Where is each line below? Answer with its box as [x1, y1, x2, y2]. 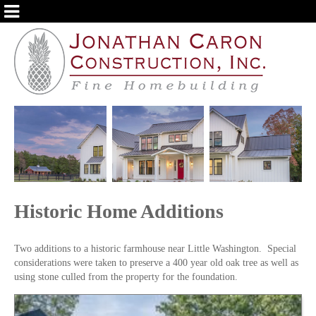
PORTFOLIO [7, 73, 105, 95]
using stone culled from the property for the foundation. [14, 271, 238, 282]
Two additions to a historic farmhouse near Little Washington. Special [14, 243, 296, 254]
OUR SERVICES [7, 49, 128, 71]
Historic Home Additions [14, 200, 224, 223]
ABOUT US [7, 24, 92, 46]
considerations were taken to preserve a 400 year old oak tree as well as [14, 257, 298, 268]
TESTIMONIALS [7, 98, 131, 120]
